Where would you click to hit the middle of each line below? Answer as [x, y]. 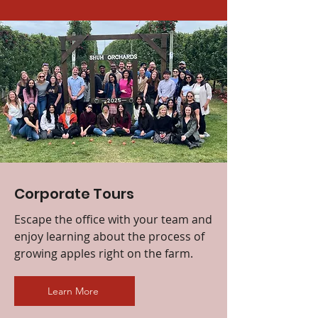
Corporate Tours [74, 193]
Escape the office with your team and [113, 219]
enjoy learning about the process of [109, 236]
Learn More [73, 291]
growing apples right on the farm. [104, 253]
